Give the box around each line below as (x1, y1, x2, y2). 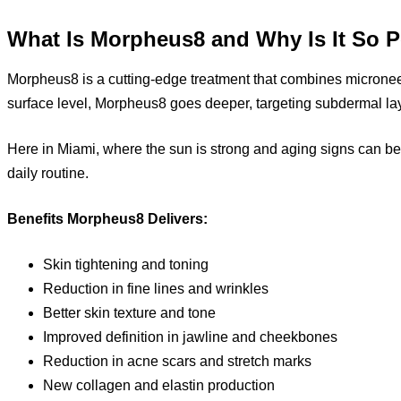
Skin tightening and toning (43, 256, 209, 272)
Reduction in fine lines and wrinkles (43, 280, 269, 296)
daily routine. (7, 165, 89, 181)
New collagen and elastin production (43, 377, 275, 393)
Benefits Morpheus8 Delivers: (7, 210, 208, 226)
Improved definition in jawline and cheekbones (43, 328, 337, 345)
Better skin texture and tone (43, 304, 216, 320)
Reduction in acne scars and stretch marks (43, 353, 311, 369)
